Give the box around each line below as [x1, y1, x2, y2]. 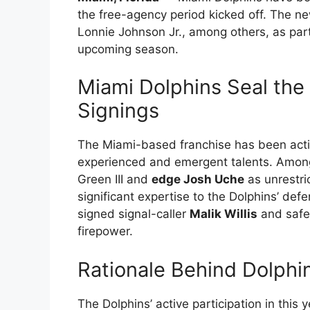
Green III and [77, 172, 152, 187]
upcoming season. [77, 42, 179, 56]
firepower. [77, 224, 133, 239]
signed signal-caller [77, 207, 190, 221]
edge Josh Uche [152, 172, 244, 187]
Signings [77, 98, 159, 123]
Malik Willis [190, 207, 257, 221]
